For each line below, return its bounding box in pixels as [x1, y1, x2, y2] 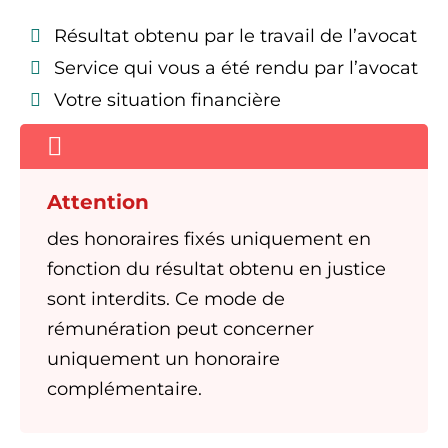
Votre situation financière [54, 89, 281, 111]
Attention [47, 190, 149, 214]
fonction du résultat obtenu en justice [47, 258, 386, 280]
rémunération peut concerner [47, 318, 314, 340]
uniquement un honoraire [47, 348, 280, 370]
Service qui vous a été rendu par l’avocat [54, 57, 418, 79]
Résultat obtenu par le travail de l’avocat [54, 25, 417, 47]
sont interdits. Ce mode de [47, 288, 285, 310]
